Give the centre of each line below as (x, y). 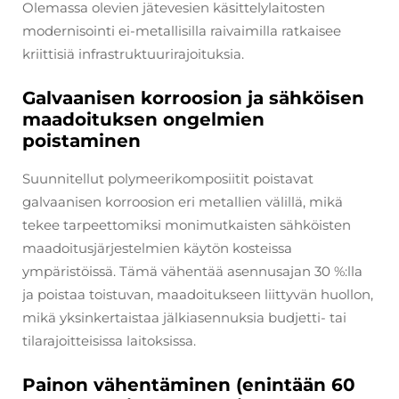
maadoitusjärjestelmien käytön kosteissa (157, 248)
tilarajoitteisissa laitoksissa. (109, 340)
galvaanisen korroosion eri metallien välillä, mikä (183, 201)
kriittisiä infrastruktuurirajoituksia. (133, 53)
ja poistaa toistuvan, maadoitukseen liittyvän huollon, (198, 294)
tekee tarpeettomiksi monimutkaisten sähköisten (187, 224)
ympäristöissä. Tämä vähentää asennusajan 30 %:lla (192, 271)
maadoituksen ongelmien (143, 119)
